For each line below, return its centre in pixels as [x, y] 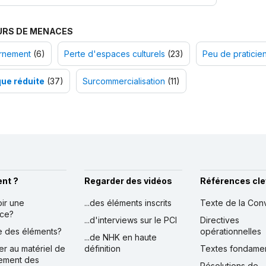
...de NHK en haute [120, 237]
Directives [219, 220]
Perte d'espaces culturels [114, 54]
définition [102, 249]
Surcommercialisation [123, 81]
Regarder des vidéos [128, 181]
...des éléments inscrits [128, 203]
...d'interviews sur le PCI [130, 220]
